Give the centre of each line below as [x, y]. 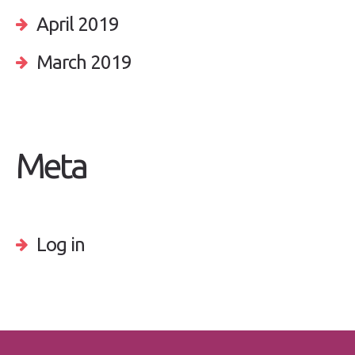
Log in [61, 245]
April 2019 [78, 25]
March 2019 [84, 63]
